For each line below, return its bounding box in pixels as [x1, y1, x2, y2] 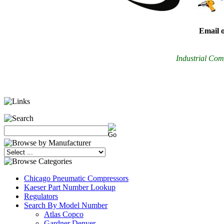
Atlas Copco [44, 210, 83, 218]
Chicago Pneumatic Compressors [24, 174, 128, 182]
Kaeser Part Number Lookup [24, 183, 115, 191]
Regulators [24, 192, 58, 200]
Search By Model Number [24, 201, 107, 209]
